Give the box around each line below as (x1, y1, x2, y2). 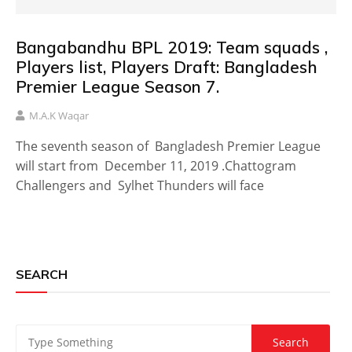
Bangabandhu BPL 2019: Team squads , (16, 36, 328, 57)
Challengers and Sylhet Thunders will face (16, 176, 267, 194)
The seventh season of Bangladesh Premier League (16, 137, 321, 155)
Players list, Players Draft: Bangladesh (16, 56, 317, 77)
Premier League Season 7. (16, 75, 219, 97)
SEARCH (16, 266, 68, 282)
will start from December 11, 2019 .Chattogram (16, 156, 296, 174)
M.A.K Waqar (29, 108, 89, 123)
